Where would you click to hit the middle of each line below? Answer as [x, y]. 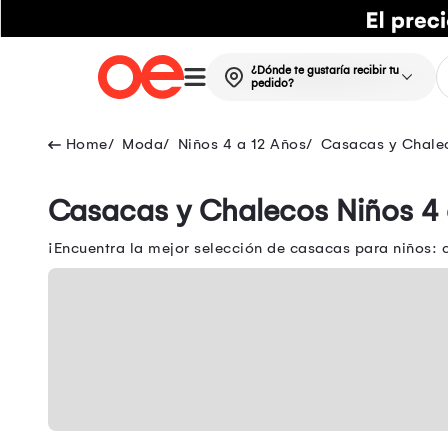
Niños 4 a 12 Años [241, 144]
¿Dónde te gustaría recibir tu [324, 71]
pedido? [272, 84]
